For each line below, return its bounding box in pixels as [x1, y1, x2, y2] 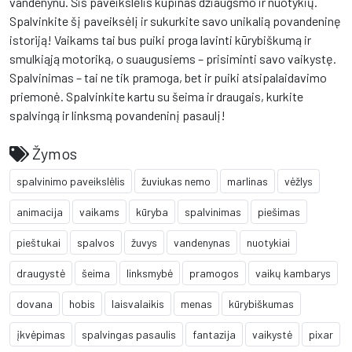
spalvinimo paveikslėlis [16, 174, 125, 188]
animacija [16, 204, 63, 218]
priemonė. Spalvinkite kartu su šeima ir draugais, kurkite [9, 88, 303, 104]
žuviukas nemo [141, 174, 211, 188]
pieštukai [16, 235, 60, 249]
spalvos [77, 235, 115, 249]
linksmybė [126, 266, 173, 280]
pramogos [189, 266, 239, 280]
